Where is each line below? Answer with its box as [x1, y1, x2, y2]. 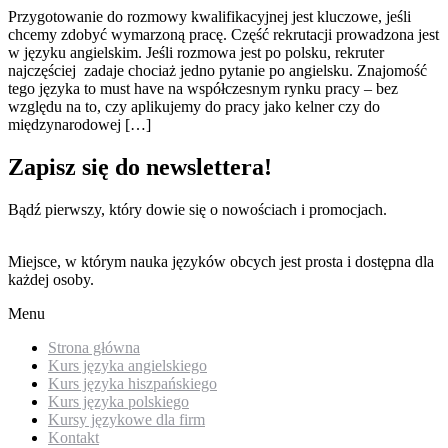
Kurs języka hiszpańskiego [48, 374, 217, 392]
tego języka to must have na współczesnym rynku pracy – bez [8, 79, 398, 97]
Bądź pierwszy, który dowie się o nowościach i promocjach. [8, 200, 387, 218]
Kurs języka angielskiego [48, 356, 207, 374]
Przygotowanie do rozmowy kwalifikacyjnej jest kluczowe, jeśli [8, 7, 411, 25]
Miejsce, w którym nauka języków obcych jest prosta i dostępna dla [8, 252, 434, 270]
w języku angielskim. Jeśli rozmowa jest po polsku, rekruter [8, 43, 384, 61]
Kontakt [48, 428, 99, 446]
